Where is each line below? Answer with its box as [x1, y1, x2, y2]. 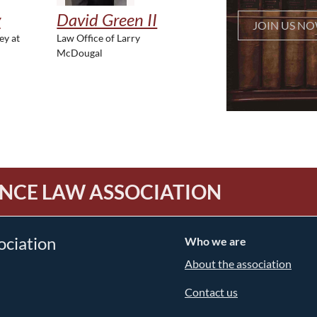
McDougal [57, 47, 103, 59]
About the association [185, 257, 292, 270]
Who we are [185, 234, 246, 248]
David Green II [57, 9, 158, 30]
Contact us [185, 285, 238, 299]
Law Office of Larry [57, 32, 141, 44]
